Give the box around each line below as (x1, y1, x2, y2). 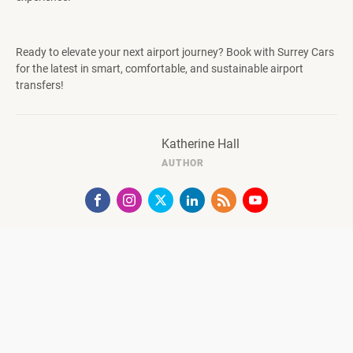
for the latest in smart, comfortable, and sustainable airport (16, 62, 303, 76)
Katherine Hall (161, 136, 240, 152)
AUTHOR (161, 158, 204, 169)
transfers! (16, 79, 64, 92)
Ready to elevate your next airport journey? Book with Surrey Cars (16, 46, 334, 59)
